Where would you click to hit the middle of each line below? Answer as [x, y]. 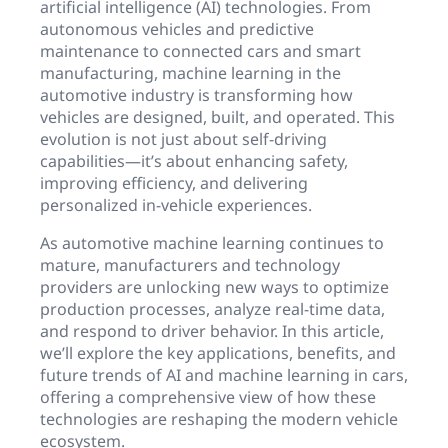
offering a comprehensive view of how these [208, 396]
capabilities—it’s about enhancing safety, [194, 160]
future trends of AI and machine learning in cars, [224, 374]
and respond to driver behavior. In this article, [212, 330]
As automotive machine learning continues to [212, 242]
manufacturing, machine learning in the [190, 72]
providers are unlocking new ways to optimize [214, 286]
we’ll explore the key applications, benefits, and [218, 352]
